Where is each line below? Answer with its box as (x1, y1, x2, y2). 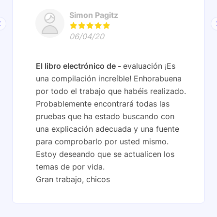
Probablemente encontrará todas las (36, 99, 170, 109)
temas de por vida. (36, 162, 105, 172)
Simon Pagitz (69, 10, 118, 20)
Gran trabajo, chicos (36, 174, 110, 185)
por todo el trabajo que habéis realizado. (36, 86, 186, 96)
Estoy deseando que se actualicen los (36, 149, 174, 159)
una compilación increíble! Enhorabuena (36, 74, 182, 84)
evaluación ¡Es (123, 61, 175, 71)
